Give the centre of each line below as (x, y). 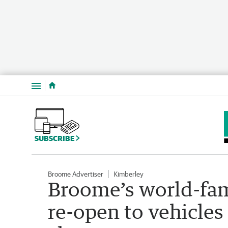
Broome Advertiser (76, 174)
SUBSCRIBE (55, 138)
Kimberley (129, 174)
